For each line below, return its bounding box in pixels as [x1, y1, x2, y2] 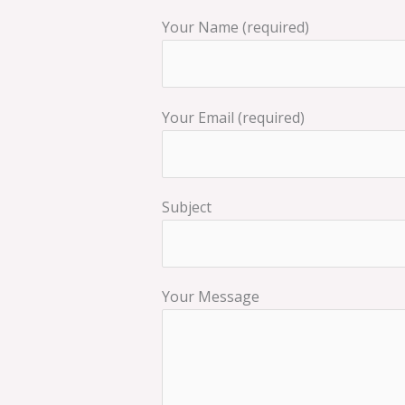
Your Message [161, 287, 259, 306]
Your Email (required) [161, 107, 305, 127]
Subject [161, 196, 212, 217]
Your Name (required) [161, 17, 309, 38]
